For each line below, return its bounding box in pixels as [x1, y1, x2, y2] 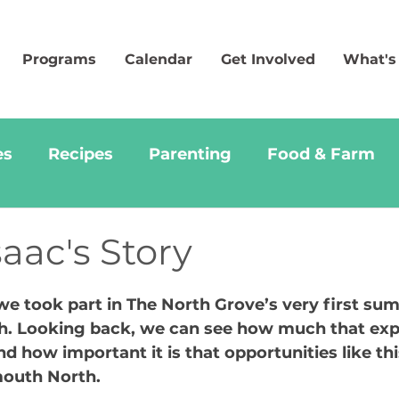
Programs [22, 51, 96, 68]
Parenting [149, 143, 232, 164]
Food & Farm [267, 143, 375, 164]
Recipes [48, 143, 113, 164]
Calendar [125, 51, 192, 68]
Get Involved [221, 51, 315, 68]
